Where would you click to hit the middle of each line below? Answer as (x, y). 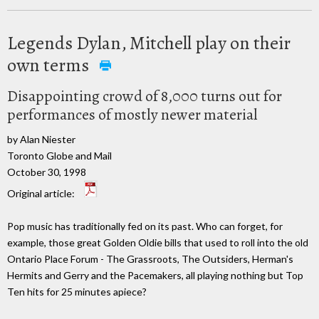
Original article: (42, 193)
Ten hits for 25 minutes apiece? (77, 292)
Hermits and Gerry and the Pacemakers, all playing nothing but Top (155, 276)
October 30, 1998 (47, 172)
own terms (50, 65)
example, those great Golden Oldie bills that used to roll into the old (158, 243)
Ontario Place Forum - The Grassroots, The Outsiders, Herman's (150, 259)
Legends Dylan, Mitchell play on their (149, 43)
